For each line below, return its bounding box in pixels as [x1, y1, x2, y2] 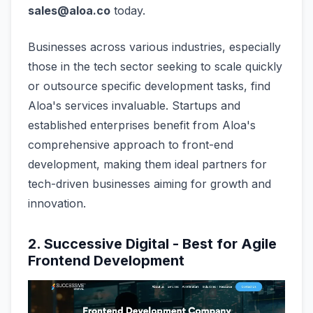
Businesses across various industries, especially [28, 39, 281, 54]
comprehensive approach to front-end [28, 137, 233, 152]
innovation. [28, 196, 86, 210]
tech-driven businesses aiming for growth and [28, 176, 271, 191]
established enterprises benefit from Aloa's [28, 117, 256, 132]
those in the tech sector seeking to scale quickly [28, 59, 282, 73]
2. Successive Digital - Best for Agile [28, 235, 277, 252]
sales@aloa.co [28, 3, 110, 17]
